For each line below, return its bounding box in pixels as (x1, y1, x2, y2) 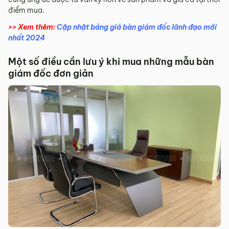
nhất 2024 (8, 33, 45, 42)
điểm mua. (8, 5, 44, 15)
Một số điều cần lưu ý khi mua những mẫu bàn (8, 55, 214, 67)
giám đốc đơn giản (8, 67, 94, 79)
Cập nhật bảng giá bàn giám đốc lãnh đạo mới (57, 22, 217, 32)
